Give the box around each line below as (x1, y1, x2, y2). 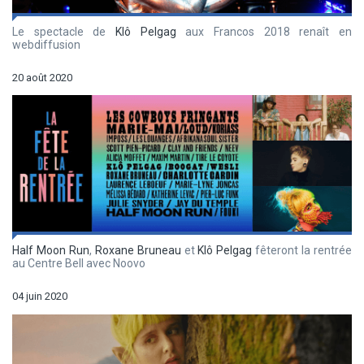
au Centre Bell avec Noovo (12, 257, 145, 271)
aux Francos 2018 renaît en (175, 24, 353, 38)
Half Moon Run (12, 244, 89, 258)
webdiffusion (12, 37, 80, 51)
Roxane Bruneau (94, 244, 181, 258)
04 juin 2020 (12, 290, 67, 303)
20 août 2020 (12, 71, 72, 84)
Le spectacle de (12, 24, 115, 38)
